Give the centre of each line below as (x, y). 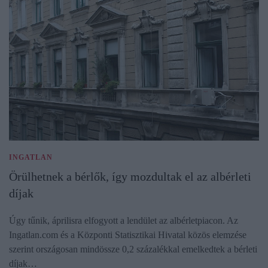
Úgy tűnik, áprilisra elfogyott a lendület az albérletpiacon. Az (124, 221)
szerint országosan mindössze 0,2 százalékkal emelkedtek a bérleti (133, 249)
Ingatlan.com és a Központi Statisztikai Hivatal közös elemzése (128, 235)
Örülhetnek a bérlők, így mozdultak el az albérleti (130, 177)
